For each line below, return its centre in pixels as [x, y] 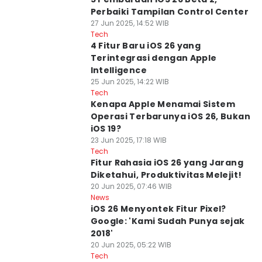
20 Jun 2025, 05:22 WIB [131, 245]
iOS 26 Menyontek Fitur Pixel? [158, 209]
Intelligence [118, 70]
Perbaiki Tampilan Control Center [169, 12]
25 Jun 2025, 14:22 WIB [130, 82]
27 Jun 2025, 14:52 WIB [130, 23]
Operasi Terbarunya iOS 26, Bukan [170, 116]
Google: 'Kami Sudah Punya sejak [168, 221]
